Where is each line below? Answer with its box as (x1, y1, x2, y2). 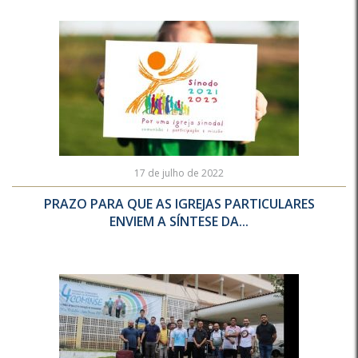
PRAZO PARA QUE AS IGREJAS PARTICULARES (43, 195, 315, 213)
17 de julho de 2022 (134, 166, 224, 180)
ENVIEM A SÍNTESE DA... (109, 213, 249, 230)
